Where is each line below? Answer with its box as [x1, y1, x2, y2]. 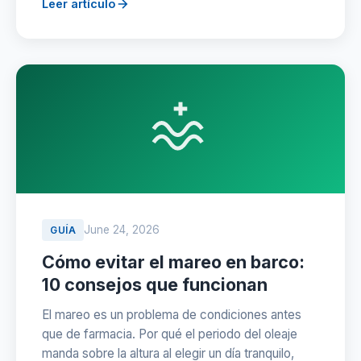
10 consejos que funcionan [42, 274, 268, 295]
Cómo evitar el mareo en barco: [42, 251, 305, 272]
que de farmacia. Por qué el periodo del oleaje [42, 326, 297, 342]
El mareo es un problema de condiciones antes [42, 307, 301, 322]
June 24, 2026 [84, 223, 160, 236]
